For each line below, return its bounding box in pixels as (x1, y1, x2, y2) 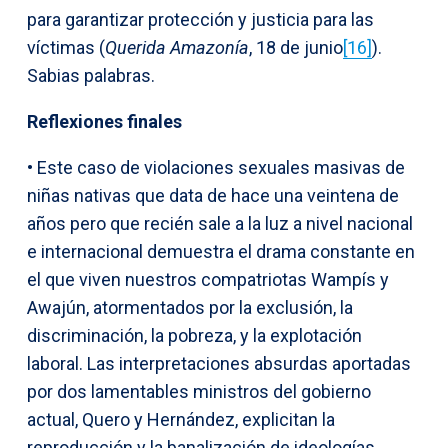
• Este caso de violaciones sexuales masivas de (27, 156, 405, 178)
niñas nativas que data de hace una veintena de (27, 184, 399, 206)
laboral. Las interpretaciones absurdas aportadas (27, 352, 411, 374)
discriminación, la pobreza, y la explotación (27, 324, 362, 346)
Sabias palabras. (27, 64, 155, 86)
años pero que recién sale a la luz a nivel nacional (27, 212, 413, 234)
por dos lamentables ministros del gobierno (27, 380, 371, 402)
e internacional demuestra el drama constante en (27, 240, 415, 262)
